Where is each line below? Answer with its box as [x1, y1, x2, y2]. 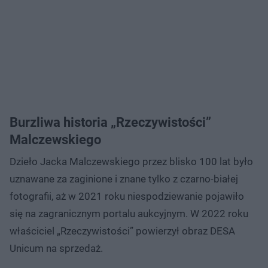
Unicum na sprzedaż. [10, 242, 105, 254]
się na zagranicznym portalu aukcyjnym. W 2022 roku [10, 207, 248, 220]
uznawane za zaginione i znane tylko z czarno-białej [10, 172, 238, 185]
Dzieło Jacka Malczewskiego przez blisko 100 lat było [10, 155, 253, 167]
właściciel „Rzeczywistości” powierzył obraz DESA [10, 224, 235, 237]
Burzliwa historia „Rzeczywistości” [10, 114, 211, 130]
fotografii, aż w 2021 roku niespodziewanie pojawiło [10, 190, 244, 202]
